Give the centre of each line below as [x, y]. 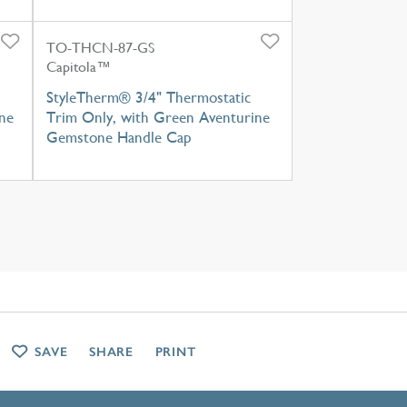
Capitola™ [78, 66]
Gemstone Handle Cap [119, 137]
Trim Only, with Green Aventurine [158, 117]
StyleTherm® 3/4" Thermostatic [148, 97]
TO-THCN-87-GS [100, 47]
